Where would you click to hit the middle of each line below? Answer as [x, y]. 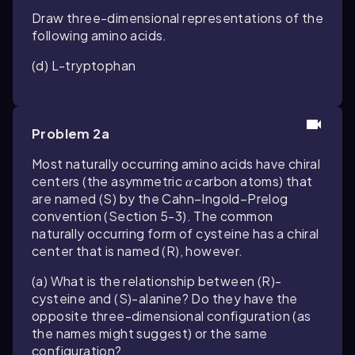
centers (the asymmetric [109, 181]
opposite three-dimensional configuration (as [172, 316]
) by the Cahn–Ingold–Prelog [200, 198]
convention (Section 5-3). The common [153, 216]
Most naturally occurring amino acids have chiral [176, 164]
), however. [209, 251]
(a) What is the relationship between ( [147, 281]
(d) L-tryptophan [84, 65]
